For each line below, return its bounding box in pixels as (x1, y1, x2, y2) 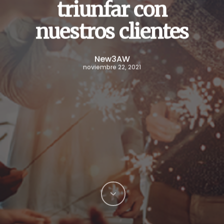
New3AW (94, 53, 130, 65)
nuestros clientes (35, 18, 189, 44)
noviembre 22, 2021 (83, 62, 141, 71)
